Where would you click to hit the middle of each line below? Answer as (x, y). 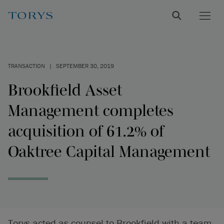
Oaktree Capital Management (109, 151)
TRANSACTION (26, 66)
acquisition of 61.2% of (86, 131)
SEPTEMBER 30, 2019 (85, 66)
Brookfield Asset (65, 90)
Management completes (91, 110)
